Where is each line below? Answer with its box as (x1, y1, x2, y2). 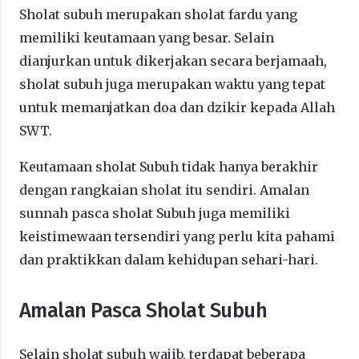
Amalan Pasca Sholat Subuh (19, 297, 268, 323)
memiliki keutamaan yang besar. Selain (19, 29, 274, 46)
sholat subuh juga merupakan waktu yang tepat (19, 75, 325, 92)
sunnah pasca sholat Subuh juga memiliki (19, 204, 290, 221)
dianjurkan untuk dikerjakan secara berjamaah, (19, 52, 327, 69)
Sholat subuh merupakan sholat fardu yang (19, 6, 297, 22)
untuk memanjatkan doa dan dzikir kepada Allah (19, 99, 335, 115)
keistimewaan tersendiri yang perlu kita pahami (19, 228, 335, 244)
